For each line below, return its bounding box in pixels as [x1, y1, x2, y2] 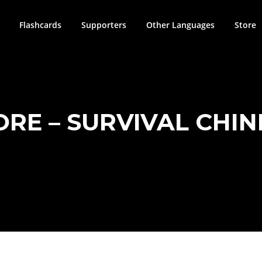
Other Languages [146, 19, 215, 30]
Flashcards [19, 19, 61, 30]
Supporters [81, 19, 126, 30]
